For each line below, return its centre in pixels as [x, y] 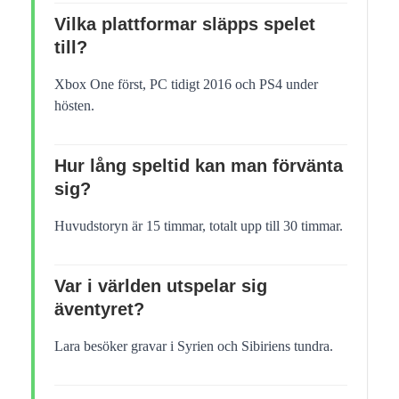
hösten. [74, 106]
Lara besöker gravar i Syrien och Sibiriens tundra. [194, 346]
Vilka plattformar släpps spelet [185, 24]
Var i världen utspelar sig [161, 286]
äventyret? [99, 309]
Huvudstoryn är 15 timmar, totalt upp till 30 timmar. [199, 226]
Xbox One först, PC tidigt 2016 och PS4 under [186, 85]
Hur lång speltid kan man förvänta [199, 166]
